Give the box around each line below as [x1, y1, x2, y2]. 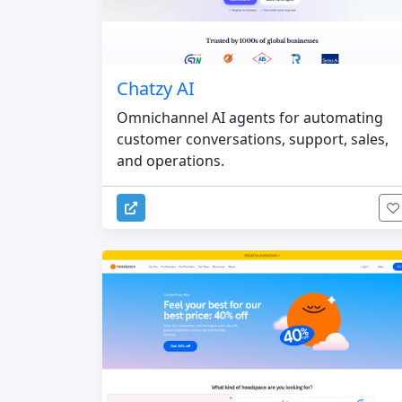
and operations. [117, 150, 224, 170]
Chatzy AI [117, 75, 195, 100]
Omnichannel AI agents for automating [117, 107, 383, 127]
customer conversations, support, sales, [117, 128, 389, 149]
